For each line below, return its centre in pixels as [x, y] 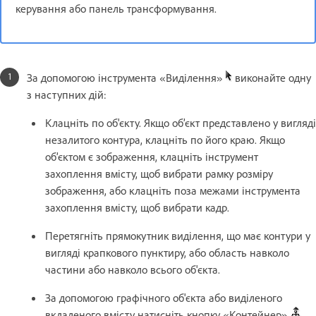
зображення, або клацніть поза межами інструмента [173, 190]
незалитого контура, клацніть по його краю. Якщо [165, 139]
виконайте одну [272, 77]
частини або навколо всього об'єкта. [133, 269]
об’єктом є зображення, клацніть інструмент [152, 156]
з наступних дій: [67, 94]
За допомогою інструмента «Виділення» [126, 77]
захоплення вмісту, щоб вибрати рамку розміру [159, 173]
